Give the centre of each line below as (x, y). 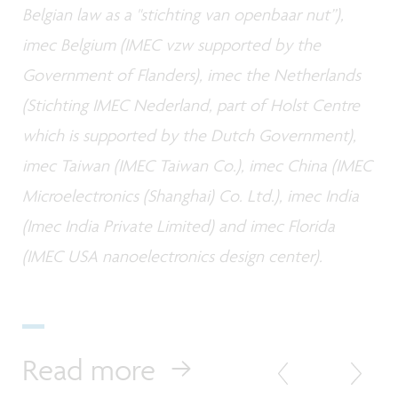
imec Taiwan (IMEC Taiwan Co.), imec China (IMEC (197, 166)
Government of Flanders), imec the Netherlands (191, 75)
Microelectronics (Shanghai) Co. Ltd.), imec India (191, 196)
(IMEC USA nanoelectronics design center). (172, 256)
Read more (89, 370)
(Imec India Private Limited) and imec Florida (179, 226)
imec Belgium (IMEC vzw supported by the (171, 45)
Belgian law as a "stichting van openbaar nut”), (183, 15)
